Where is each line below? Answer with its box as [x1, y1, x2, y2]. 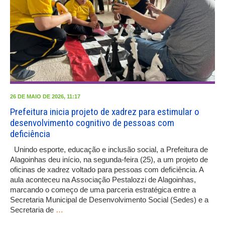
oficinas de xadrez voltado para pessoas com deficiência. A [10, 165, 203, 174]
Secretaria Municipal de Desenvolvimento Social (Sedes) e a [10, 195, 208, 204]
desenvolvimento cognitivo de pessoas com [10, 117, 174, 129]
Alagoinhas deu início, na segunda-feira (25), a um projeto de [10, 155, 208, 164]
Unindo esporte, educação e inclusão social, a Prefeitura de [10, 145, 208, 154]
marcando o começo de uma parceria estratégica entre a [10, 185, 196, 194]
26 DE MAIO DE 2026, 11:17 [10, 93, 80, 99]
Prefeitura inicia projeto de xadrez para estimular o [10, 105, 199, 118]
